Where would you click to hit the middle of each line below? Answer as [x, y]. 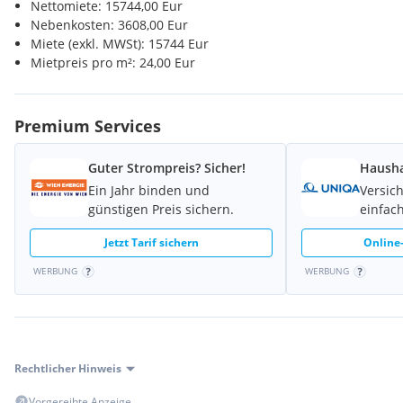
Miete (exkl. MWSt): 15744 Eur [120, 44]
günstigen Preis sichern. [161, 209]
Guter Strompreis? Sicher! [167, 168]
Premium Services [88, 126]
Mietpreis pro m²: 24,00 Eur [113, 63]
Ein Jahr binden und [149, 190]
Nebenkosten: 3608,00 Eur [109, 25]
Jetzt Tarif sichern [151, 242]
